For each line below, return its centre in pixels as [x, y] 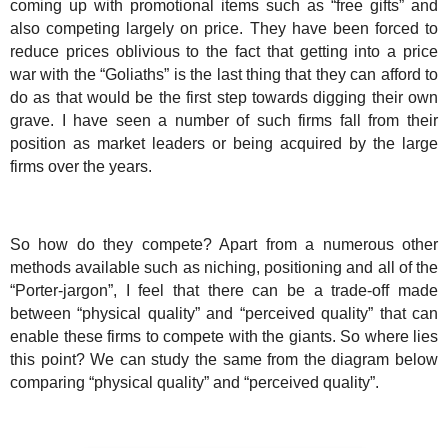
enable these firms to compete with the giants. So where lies [224, 336]
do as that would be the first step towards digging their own [224, 98]
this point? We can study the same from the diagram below [224, 359]
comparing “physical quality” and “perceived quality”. [194, 382]
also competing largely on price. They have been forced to [224, 29]
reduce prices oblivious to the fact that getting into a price [224, 52]
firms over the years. [81, 167]
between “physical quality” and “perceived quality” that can [224, 313]
